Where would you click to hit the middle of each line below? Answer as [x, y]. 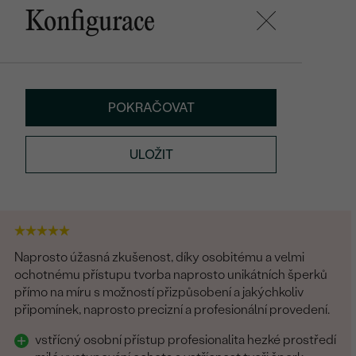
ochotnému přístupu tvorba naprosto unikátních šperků [171, 274]
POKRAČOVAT [151, 108]
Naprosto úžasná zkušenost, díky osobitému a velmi [160, 257]
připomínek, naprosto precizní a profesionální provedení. [172, 309]
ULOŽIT [151, 154]
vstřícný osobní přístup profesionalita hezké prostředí [186, 339]
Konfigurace [90, 23]
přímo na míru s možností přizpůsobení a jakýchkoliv [159, 292]
